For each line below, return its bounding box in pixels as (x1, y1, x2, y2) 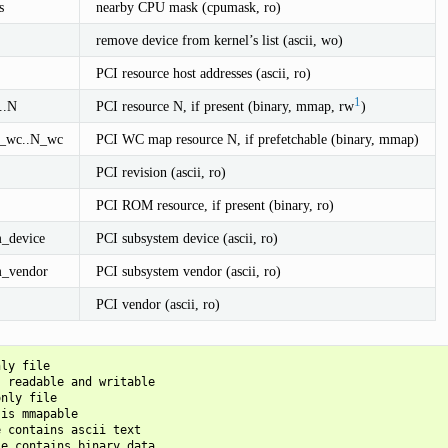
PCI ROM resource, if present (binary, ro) (95, 196, 334, 213)
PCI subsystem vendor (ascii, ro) (95, 262, 281, 279)
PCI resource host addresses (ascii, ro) (95, 64, 311, 81)
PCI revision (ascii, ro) (95, 163, 226, 180)
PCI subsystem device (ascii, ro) (95, 229, 278, 246)
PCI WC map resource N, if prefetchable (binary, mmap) (95, 130, 419, 147)
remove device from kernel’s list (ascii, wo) (95, 31, 343, 48)
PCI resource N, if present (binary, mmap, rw (95, 97, 354, 114)
